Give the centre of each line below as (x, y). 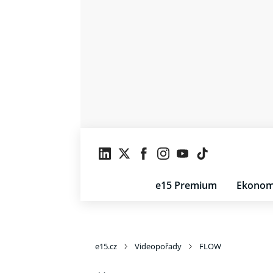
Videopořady (158, 246)
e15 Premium (186, 185)
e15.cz (106, 246)
